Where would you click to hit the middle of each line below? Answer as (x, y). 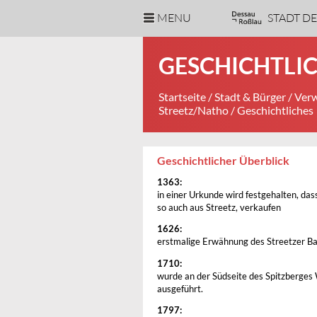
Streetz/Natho (194, 110)
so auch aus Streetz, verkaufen (219, 207)
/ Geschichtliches (271, 110)
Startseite (182, 97)
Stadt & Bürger (250, 97)
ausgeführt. (180, 289)
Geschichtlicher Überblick (223, 160)
